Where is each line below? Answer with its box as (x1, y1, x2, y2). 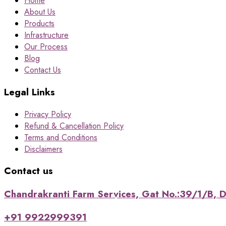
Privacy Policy (24, 108, 71, 120)
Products (24, 18, 54, 30)
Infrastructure (24, 29, 69, 41)
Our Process (24, 41, 68, 53)
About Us (24, 6, 55, 18)
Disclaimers (24, 143, 63, 155)
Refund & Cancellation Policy (24, 120, 124, 132)
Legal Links (4, 85, 55, 99)
